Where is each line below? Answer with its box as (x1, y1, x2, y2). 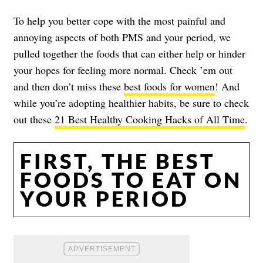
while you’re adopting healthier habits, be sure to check (14, 95, 249, 110)
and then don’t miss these (14, 79, 124, 93)
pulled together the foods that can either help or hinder (14, 46, 245, 60)
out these (14, 112, 55, 126)
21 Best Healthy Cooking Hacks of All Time (55, 112, 245, 126)
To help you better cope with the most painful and (14, 13, 225, 28)
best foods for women (124, 79, 215, 93)
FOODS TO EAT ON (20, 166, 242, 193)
